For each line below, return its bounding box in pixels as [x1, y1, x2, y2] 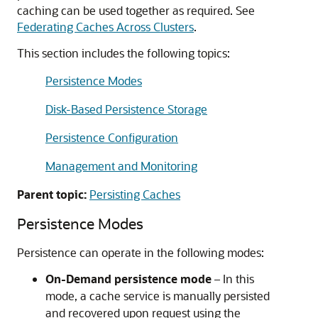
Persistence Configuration [45, 130, 178, 145]
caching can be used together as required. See [17, 3, 255, 18]
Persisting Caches [89, 187, 180, 202]
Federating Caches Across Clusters [17, 19, 194, 34]
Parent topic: [17, 187, 87, 202]
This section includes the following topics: [17, 45, 230, 60]
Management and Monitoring [45, 158, 197, 173]
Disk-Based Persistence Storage [45, 102, 207, 116]
